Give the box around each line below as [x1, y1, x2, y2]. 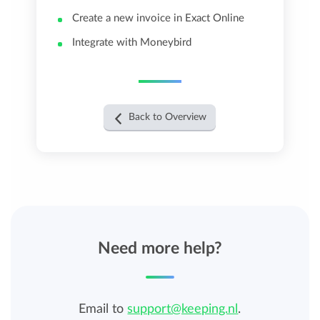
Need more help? [97, 240, 222, 257]
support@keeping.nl [127, 303, 239, 316]
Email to [79, 303, 128, 316]
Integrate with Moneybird [72, 37, 192, 49]
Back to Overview [129, 112, 207, 123]
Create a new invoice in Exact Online [72, 13, 245, 24]
